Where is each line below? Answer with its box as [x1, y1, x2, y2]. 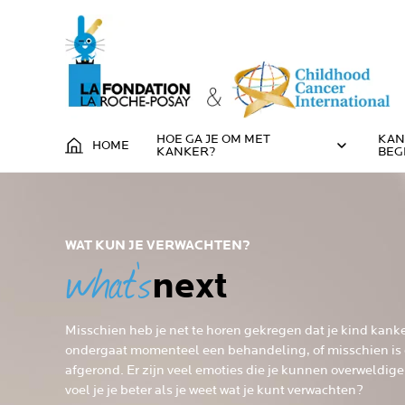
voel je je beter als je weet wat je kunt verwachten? [65, 381, 363, 399]
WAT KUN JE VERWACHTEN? [65, 237, 250, 254]
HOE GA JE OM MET [156, 131, 270, 146]
